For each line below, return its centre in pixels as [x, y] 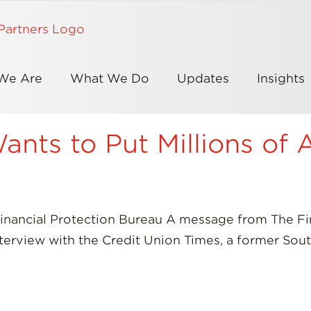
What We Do [109, 78]
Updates [203, 78]
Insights [280, 78]
